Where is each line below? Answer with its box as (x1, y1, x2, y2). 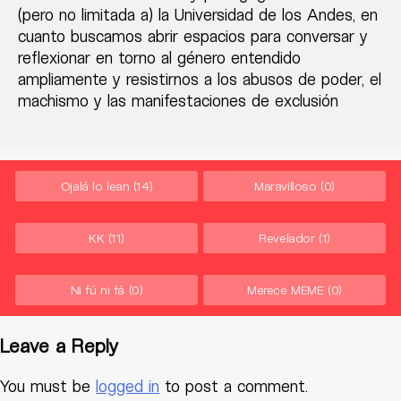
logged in (96, 376, 159, 397)
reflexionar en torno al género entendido (18, 47, 301, 68)
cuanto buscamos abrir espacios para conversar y (18, 26, 368, 47)
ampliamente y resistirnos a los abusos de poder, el (18, 69, 381, 90)
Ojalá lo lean (60, 178, 130, 194)
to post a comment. (159, 376, 308, 397)
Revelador (259, 230, 315, 246)
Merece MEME (247, 282, 324, 298)
